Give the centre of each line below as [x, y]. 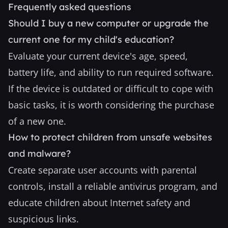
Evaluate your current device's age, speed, [98, 56]
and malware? [39, 153]
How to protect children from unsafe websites [110, 137]
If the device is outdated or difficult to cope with [111, 89]
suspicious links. [44, 219]
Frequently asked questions [70, 7]
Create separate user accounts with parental [103, 170]
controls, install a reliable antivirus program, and [113, 186]
